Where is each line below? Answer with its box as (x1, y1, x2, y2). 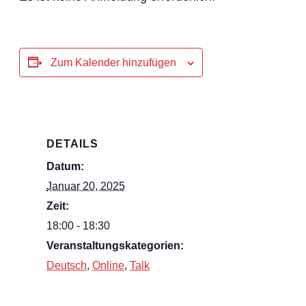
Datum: (46, 161, 84, 173)
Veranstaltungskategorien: (46, 240, 184, 252)
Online (92, 260, 124, 272)
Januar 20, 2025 (46, 180, 125, 193)
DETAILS (46, 138, 98, 150)
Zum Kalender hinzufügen (51, 57, 176, 68)
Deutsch (46, 260, 87, 272)
